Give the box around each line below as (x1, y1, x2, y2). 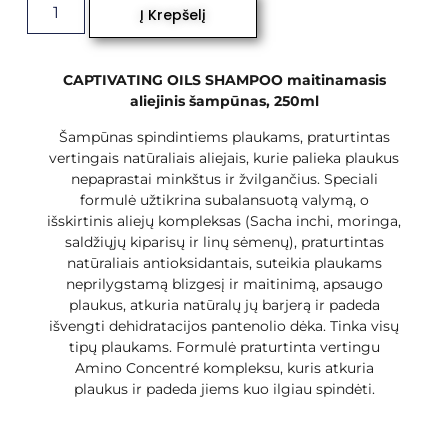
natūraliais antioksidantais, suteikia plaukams (66, 253, 382, 272)
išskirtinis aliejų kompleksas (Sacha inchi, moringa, (47, 211, 401, 230)
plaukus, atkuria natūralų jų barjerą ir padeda (68, 295, 380, 314)
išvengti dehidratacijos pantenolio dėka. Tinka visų (49, 316, 399, 335)
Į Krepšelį (139, 5, 206, 26)
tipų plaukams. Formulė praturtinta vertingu (68, 337, 380, 356)
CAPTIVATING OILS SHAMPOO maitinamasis (62, 71, 386, 90)
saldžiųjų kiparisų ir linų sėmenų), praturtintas (64, 232, 384, 251)
